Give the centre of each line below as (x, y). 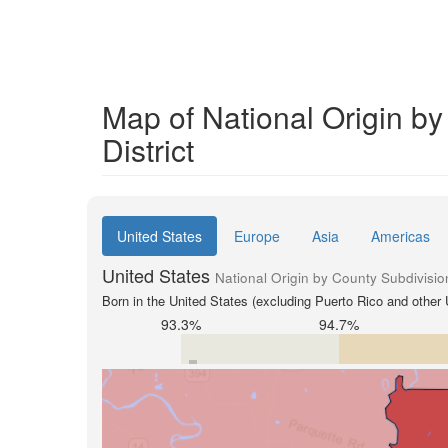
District (148, 149)
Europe (257, 236)
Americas (400, 236)
